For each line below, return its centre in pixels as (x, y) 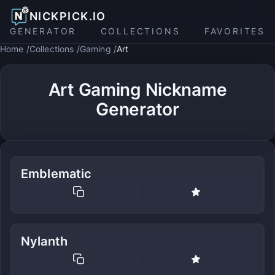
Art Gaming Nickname (137, 90)
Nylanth (45, 241)
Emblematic (56, 174)
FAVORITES (234, 31)
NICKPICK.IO (68, 16)
